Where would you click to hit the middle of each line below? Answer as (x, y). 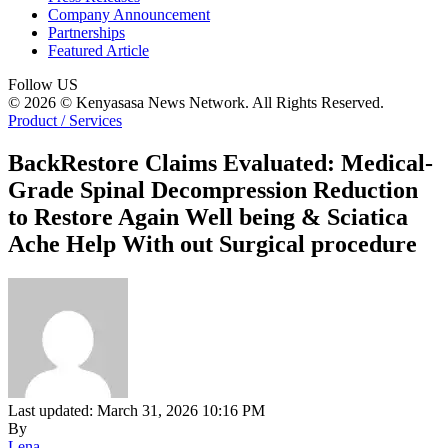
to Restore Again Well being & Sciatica (208, 216)
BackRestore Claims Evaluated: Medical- (220, 162)
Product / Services (65, 120)
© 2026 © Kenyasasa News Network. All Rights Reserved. (196, 102)
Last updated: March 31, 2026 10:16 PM (136, 410)
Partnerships (86, 32)
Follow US (43, 84)
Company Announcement (129, 14)
